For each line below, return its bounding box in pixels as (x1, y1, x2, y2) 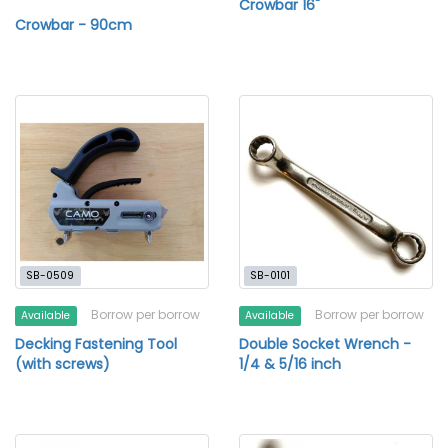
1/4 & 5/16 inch (239, 354, 341, 374)
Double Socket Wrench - (239, 334, 411, 354)
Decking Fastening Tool (15, 334, 177, 354)
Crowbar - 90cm (15, 15, 132, 35)
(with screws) (15, 354, 110, 374)
